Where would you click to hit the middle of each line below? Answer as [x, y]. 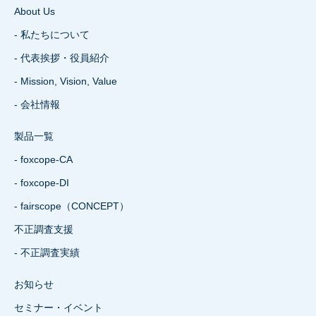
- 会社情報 [37, 105]
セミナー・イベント [59, 308]
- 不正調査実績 [47, 253]
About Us [35, 12]
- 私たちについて [52, 35]
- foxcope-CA [43, 160]
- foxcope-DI [42, 183]
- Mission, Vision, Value [66, 81]
